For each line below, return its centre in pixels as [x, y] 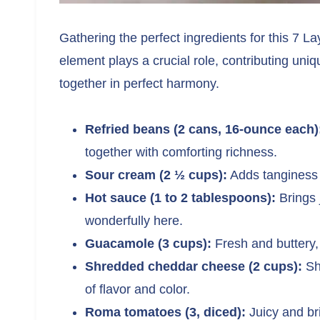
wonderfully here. [134, 220]
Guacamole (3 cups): [148, 243]
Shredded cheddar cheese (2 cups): [194, 266]
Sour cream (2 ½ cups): [156, 175]
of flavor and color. [137, 289]
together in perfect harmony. [139, 83]
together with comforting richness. [181, 152]
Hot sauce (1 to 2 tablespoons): [180, 197]
